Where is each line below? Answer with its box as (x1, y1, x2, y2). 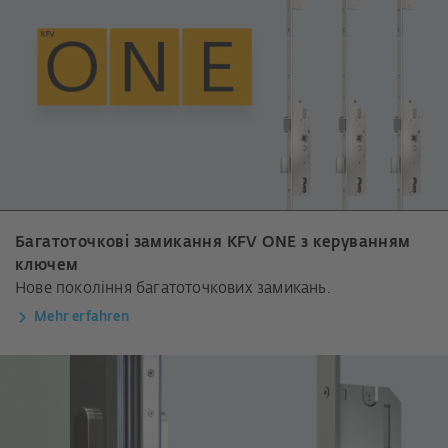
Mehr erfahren (34, 310, 129, 324)
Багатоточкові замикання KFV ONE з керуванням (15, 234, 411, 250)
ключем (15, 257, 79, 273)
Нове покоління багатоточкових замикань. (15, 280, 330, 296)
